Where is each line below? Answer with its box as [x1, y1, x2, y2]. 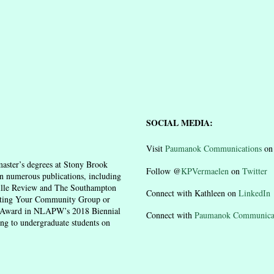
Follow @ [146, 165, 181, 177]
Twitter [242, 165, 267, 177]
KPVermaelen [181, 165, 231, 177]
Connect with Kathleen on [146, 187, 239, 199]
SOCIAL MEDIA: [146, 116, 213, 130]
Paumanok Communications [165, 143, 262, 155]
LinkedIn [239, 187, 270, 199]
